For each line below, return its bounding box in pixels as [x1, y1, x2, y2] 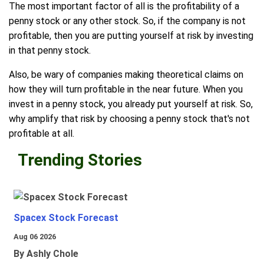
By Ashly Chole [14, 248, 78, 260]
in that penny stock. [9, 45, 91, 57]
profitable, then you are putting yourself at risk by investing [9, 30, 253, 42]
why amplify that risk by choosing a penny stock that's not [9, 113, 250, 125]
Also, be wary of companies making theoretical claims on [9, 69, 243, 81]
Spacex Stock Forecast [14, 212, 118, 224]
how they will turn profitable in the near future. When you [9, 84, 243, 95]
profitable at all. [9, 128, 74, 140]
